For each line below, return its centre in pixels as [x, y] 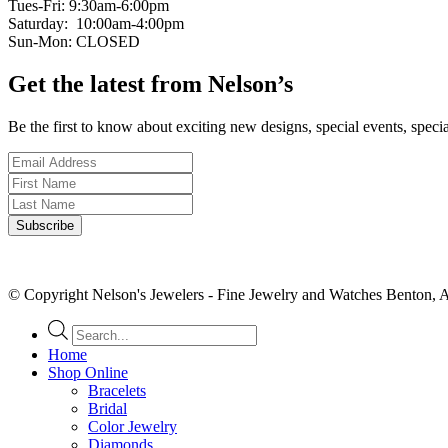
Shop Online [88, 372]
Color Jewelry [132, 426]
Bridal [107, 408]
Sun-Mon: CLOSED [74, 41]
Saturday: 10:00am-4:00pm [96, 23]
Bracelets [117, 390]
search [91, 345]
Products [98, 327]
